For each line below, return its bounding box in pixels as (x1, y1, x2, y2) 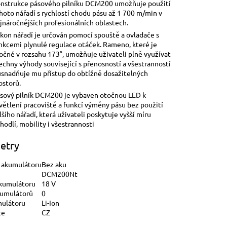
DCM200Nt (41, 169, 78, 178)
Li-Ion (41, 198, 59, 207)
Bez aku (41, 159, 66, 169)
